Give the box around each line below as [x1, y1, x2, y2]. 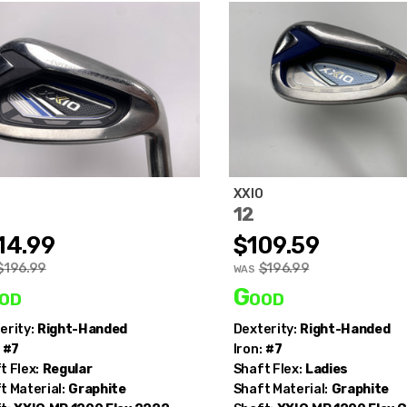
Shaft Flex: [233, 361, 303, 377]
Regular [42, 361, 93, 377]
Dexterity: [233, 321, 297, 337]
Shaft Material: [233, 381, 329, 397]
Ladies [304, 361, 349, 377]
